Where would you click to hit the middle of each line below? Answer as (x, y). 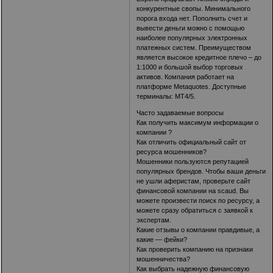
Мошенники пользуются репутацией (193, 162)
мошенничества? (164, 259)
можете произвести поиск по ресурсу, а (198, 201)
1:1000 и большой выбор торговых (190, 67)
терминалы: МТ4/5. (166, 97)
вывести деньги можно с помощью (191, 28)
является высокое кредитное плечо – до (199, 58)
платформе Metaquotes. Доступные (192, 87)
